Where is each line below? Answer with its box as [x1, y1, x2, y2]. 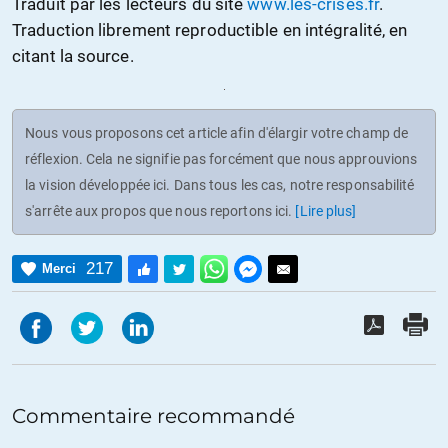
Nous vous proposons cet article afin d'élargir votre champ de [25, 125, 409, 142]
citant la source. [12, 45, 134, 66]
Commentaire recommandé [12, 404, 295, 429]
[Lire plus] [295, 203, 357, 220]
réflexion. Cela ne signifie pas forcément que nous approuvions [25, 151, 418, 168]
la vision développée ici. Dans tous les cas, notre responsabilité [25, 177, 415, 194]
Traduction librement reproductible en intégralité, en [12, 19, 408, 40]
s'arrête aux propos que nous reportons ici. [25, 203, 296, 220]
